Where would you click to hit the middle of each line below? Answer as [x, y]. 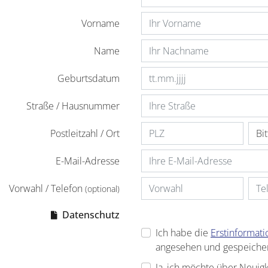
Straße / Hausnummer [73, 106]
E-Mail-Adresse [88, 161]
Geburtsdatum [89, 78]
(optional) [102, 188]
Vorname [100, 23]
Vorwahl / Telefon [47, 188]
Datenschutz [90, 214]
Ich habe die [183, 232]
